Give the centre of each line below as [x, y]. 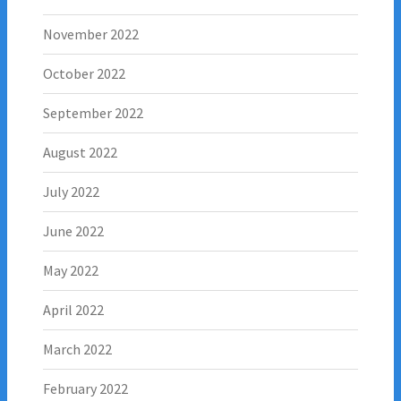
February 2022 [85, 388]
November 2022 [91, 34]
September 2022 [93, 112]
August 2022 [80, 152]
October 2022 [84, 73]
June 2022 [73, 230]
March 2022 [77, 349]
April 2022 [73, 309]
